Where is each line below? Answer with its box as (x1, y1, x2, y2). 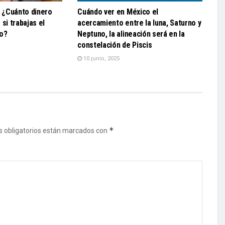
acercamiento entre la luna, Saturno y (77, 18, 201, 28)
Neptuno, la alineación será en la (77, 29, 185, 39)
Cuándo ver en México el (77, 7, 158, 17)
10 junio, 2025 (82, 55, 120, 62)
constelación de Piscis (77, 40, 152, 50)
